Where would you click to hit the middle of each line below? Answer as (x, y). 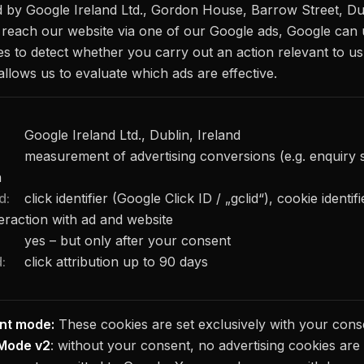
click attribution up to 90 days (114, 262)
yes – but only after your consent (126, 241)
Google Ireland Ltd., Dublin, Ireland (130, 135)
